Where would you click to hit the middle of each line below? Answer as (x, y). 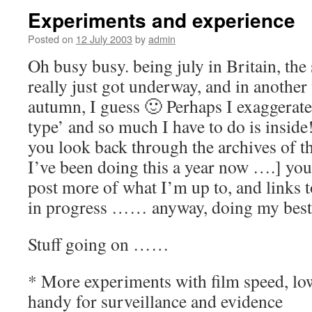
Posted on (50, 39)
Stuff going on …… (99, 244)
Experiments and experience (162, 20)
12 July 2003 (104, 39)
